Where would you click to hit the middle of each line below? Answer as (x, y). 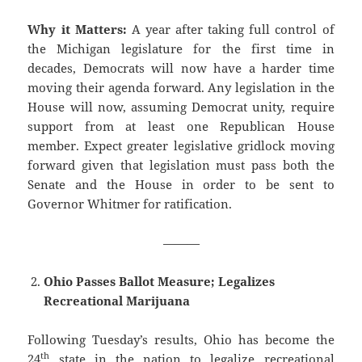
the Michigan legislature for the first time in (181, 49)
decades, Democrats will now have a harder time (181, 68)
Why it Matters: (80, 29)
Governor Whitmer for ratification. (130, 204)
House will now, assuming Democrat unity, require (181, 107)
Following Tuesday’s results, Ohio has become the (181, 340)
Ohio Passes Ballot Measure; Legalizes (160, 282)
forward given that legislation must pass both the (181, 165)
